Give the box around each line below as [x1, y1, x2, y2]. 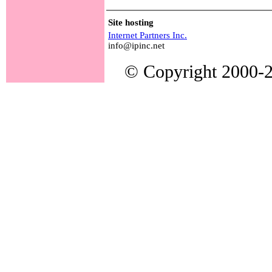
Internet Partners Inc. [108, 30, 187, 40]
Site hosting [108, 17, 154, 27]
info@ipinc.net [108, 40, 165, 50]
